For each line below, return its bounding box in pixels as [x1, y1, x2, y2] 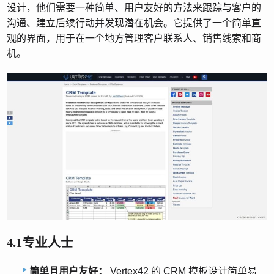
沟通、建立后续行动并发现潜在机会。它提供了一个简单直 [7, 18, 262, 29]
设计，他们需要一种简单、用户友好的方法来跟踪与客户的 [7, 2, 262, 13]
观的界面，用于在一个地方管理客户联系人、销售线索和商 [7, 33, 262, 44]
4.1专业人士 [7, 232, 74, 251]
